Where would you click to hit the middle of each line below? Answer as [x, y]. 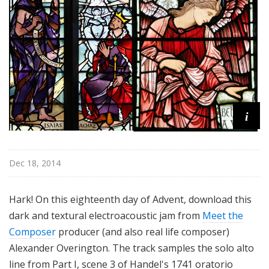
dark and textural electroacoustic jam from [106, 216]
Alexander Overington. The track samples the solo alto [131, 248]
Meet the [223, 216]
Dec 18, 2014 [35, 163]
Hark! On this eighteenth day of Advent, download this [130, 200]
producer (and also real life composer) [143, 232]
